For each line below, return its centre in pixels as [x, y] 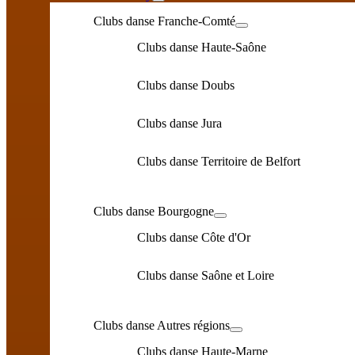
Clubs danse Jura [179, 123]
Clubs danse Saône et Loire [206, 275]
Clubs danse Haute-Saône [202, 47]
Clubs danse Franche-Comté [164, 21]
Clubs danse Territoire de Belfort [219, 161]
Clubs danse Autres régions [162, 325]
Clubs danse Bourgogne [154, 211]
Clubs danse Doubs [186, 85]
